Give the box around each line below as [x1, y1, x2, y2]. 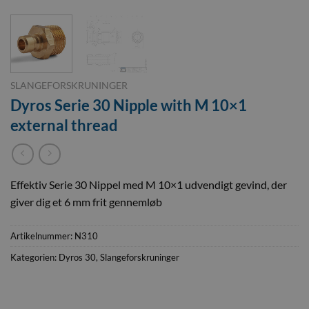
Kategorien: [10, 252, 59, 263]
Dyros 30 [59, 252, 96, 263]
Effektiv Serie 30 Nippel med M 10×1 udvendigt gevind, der [10, 178, 287, 192]
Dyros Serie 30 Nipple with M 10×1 [10, 96, 247, 115]
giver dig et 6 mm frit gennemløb [10, 195, 162, 209]
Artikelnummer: [10, 230, 74, 242]
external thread [10, 116, 118, 135]
